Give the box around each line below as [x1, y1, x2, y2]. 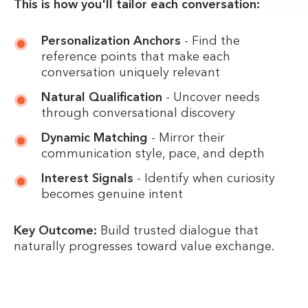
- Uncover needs [162, 91, 260, 104]
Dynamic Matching [41, 131, 148, 144]
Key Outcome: [14, 224, 97, 237]
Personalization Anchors [41, 34, 181, 47]
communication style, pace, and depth [41, 147, 265, 160]
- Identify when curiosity [133, 172, 275, 185]
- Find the [181, 34, 240, 47]
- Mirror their [148, 131, 225, 144]
